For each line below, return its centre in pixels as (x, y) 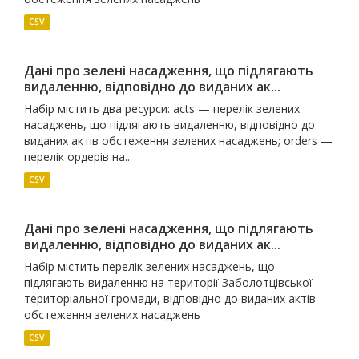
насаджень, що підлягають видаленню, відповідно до (169, 124)
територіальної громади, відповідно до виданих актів (170, 298)
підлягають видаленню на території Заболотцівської (168, 282)
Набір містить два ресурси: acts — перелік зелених (162, 108)
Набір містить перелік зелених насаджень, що (149, 266)
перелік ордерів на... (78, 156)
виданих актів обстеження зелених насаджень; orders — (178, 140)
